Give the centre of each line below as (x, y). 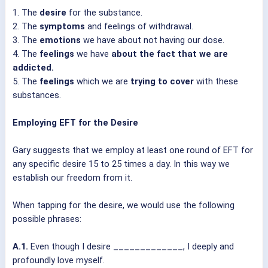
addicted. (33, 68)
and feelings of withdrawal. (139, 27)
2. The (26, 27)
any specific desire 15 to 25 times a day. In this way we (121, 164)
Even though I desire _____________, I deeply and (131, 247)
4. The (26, 54)
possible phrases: (47, 219)
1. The (26, 13)
